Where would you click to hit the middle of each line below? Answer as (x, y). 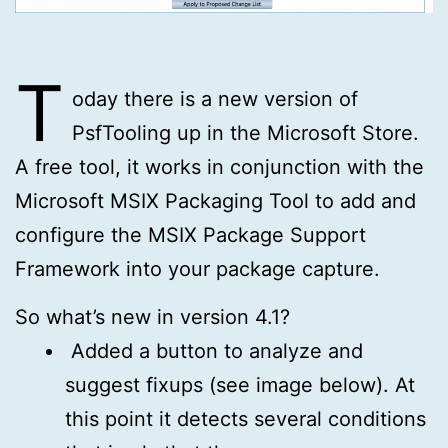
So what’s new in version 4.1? (152, 316)
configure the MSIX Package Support (190, 234)
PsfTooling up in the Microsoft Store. (245, 132)
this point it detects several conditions (245, 418)
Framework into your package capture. (197, 268)
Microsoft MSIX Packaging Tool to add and (215, 200)
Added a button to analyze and (214, 350)
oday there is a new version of (214, 98)
